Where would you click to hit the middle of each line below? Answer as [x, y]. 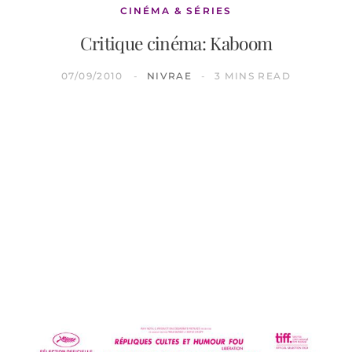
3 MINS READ [253, 75]
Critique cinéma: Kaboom [176, 42]
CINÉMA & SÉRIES [176, 10]
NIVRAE [169, 75]
